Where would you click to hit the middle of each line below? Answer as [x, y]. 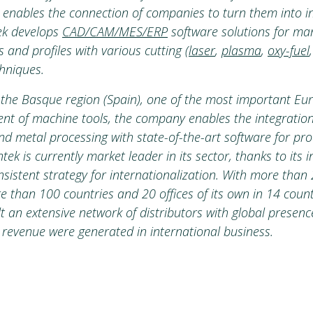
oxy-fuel [289, 51]
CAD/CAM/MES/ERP [115, 32]
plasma [241, 51]
